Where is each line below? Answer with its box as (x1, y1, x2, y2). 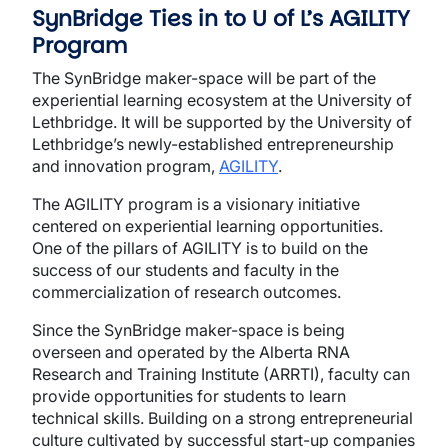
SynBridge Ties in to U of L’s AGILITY (32, 3, 410, 34)
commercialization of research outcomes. (32, 282, 341, 302)
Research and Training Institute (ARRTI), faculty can (32, 364, 410, 384)
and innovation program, (32, 156, 219, 176)
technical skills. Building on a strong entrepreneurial (32, 408, 413, 428)
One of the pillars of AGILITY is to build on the (32, 238, 368, 258)
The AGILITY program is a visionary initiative (32, 194, 360, 214)
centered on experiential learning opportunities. (32, 216, 383, 236)
